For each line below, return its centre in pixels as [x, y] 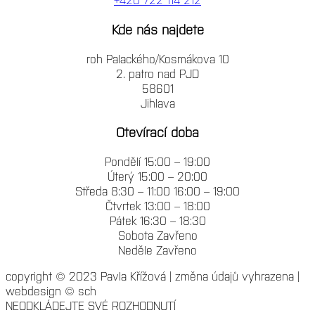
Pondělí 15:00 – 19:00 [157, 161]
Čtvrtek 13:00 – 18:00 [157, 206]
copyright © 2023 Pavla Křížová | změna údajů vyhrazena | [153, 276]
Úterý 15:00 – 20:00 [157, 176]
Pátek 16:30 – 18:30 [157, 220]
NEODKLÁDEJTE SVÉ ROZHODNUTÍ [91, 306]
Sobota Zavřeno [157, 235]
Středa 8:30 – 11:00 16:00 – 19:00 [157, 191]
